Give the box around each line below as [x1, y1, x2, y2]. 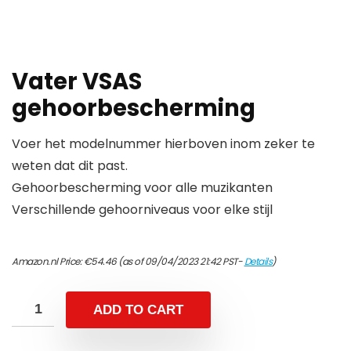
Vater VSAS [12, 66, 142, 98]
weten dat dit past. [12, 157, 128, 175]
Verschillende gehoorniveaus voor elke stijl [12, 201, 273, 219]
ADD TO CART [93, 302, 183, 318]
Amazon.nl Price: [12, 255, 84, 269]
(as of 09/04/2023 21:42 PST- [116, 255, 244, 269]
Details [244, 255, 272, 269]
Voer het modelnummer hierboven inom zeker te [12, 135, 315, 154]
